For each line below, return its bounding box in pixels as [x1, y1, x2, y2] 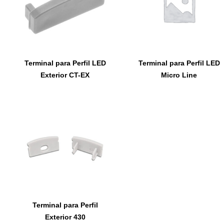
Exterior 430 [44, 212, 85, 221]
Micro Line [161, 70, 197, 79]
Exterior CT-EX [40, 70, 89, 79]
